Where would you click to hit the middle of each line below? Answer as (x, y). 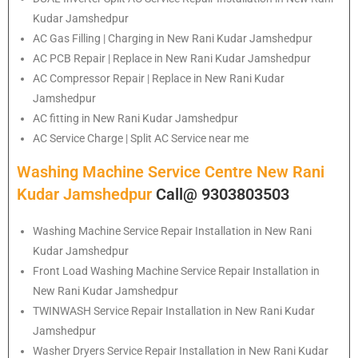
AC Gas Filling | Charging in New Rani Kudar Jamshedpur (173, 38)
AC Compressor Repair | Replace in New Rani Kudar (159, 78)
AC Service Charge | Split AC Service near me (141, 138)
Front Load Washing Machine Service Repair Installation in (176, 270)
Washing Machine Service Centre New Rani (171, 171)
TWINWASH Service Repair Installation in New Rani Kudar (174, 310)
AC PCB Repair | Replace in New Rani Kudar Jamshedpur (172, 58)
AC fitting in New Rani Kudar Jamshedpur (135, 118)
